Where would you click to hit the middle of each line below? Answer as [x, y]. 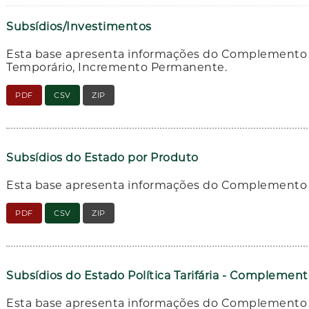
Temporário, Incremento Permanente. [117, 68]
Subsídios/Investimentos [79, 27]
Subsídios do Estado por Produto [102, 157]
